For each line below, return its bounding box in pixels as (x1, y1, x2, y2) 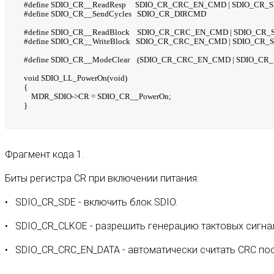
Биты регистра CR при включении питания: (5, 172, 199, 184)
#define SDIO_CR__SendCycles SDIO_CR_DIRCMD (24, 9, 206, 18)
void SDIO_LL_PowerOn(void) (24, 73, 127, 83)
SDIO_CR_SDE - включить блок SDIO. (15, 196, 177, 208)
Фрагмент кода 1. (5, 148, 84, 160)
